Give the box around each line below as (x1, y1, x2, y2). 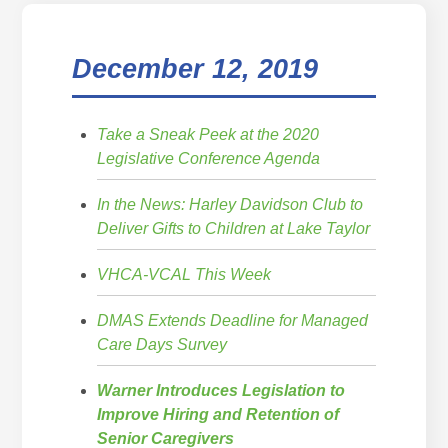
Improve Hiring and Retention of (97, 405, 340, 423)
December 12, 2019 (72, 54, 319, 84)
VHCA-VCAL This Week (97, 265, 272, 283)
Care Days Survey (97, 335, 228, 353)
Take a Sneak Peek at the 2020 (97, 125, 320, 143)
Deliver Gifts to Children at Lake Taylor (97, 219, 371, 237)
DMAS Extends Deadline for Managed (97, 311, 369, 329)
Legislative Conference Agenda (97, 149, 321, 167)
